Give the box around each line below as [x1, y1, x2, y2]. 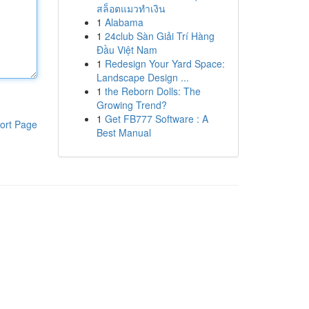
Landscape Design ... [96, 70, 189, 84]
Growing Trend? [96, 98, 167, 112]
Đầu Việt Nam [96, 43, 157, 57]
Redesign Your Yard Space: [104, 57, 225, 70]
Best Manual [96, 126, 151, 139]
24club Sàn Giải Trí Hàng [104, 29, 215, 43]
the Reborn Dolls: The [104, 84, 201, 98]
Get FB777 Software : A [104, 112, 208, 126]
